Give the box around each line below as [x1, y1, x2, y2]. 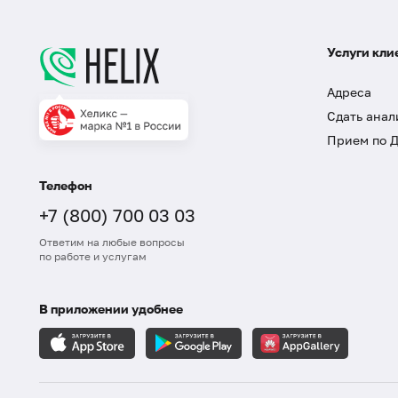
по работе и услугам [39, 250, 147, 264]
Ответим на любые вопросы [39, 235, 185, 250]
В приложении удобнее [39, 301, 183, 317]
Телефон [39, 178, 92, 194]
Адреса [327, 84, 371, 100]
